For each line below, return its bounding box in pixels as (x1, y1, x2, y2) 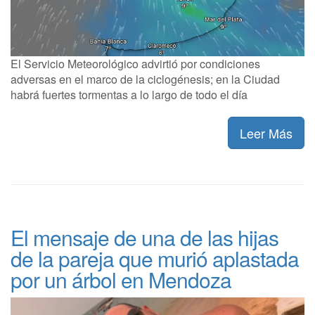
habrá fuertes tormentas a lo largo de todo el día (11, 86, 247, 103)
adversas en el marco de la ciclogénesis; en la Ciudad (11, 71, 280, 88)
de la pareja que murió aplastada (11, 243, 299, 274)
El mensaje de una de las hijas (11, 222, 278, 253)
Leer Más (240, 124, 292, 143)
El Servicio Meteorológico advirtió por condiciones (11, 56, 260, 72)
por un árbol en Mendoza (11, 264, 231, 295)
